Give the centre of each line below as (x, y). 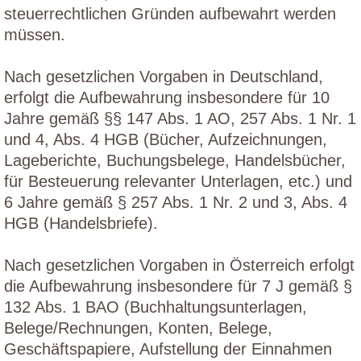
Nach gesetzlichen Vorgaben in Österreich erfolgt (179, 265)
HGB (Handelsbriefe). (81, 223)
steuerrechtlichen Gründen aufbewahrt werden (170, 14)
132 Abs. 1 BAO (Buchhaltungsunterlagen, (156, 307)
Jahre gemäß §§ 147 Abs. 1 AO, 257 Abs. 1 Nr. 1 (180, 118)
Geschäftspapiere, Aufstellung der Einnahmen (168, 349)
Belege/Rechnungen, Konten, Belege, (138, 328)
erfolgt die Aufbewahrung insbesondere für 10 (167, 98)
